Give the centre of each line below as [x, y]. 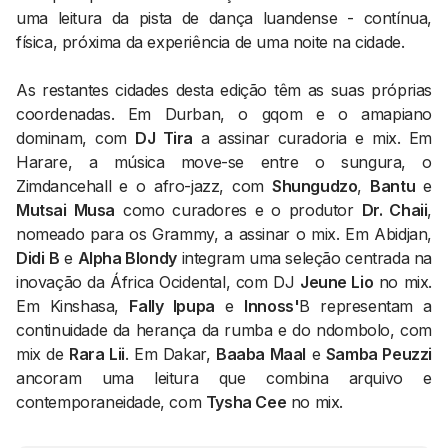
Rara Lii [97, 354]
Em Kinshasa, [73, 306]
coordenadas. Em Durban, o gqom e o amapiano [224, 114]
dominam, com [76, 138]
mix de [43, 354]
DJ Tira [164, 138]
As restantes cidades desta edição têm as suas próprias [224, 90]
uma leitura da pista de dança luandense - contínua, [224, 18]
